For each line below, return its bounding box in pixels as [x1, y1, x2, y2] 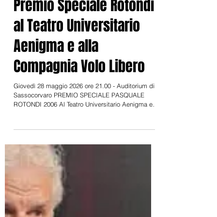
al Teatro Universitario [14, 131, 140, 153]
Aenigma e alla [14, 152, 98, 173]
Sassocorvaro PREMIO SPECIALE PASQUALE [14, 207, 144, 215]
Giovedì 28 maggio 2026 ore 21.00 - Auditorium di [14, 198, 155, 206]
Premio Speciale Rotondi [14, 111, 154, 132]
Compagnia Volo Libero [14, 172, 145, 193]
